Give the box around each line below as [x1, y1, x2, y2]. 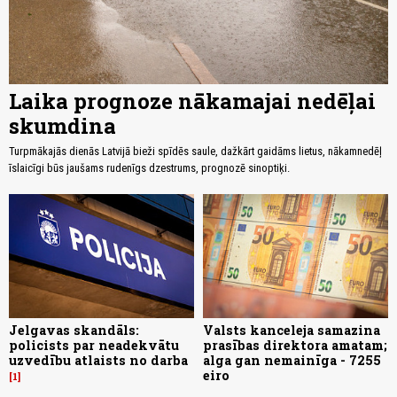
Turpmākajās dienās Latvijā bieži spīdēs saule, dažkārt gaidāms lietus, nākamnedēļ [9, 144, 382, 159]
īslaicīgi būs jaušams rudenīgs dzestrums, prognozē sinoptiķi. [9, 161, 290, 175]
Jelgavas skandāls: [9, 321, 139, 339]
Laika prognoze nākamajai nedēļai [9, 87, 376, 116]
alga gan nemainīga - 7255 [203, 351, 381, 369]
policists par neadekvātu [9, 336, 179, 354]
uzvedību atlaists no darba [9, 351, 188, 369]
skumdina [9, 112, 116, 141]
